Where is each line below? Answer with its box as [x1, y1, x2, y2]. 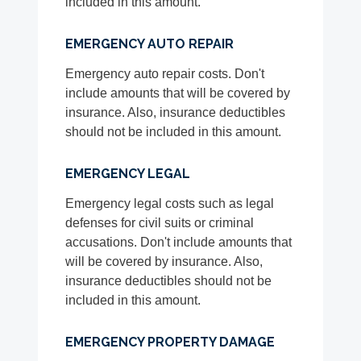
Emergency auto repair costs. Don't [65, 67, 265, 81]
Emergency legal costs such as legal [65, 197, 275, 211]
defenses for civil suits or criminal [65, 216, 255, 230]
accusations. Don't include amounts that [65, 235, 293, 250]
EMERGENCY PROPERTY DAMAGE [65, 334, 276, 351]
